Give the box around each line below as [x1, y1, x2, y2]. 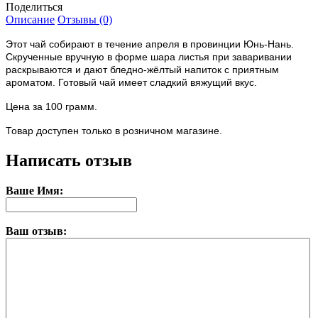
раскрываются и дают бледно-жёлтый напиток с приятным [6, 64, 279, 76]
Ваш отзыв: [6, 225, 67, 238]
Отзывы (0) [57, 13, 112, 26]
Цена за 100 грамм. [6, 101, 100, 113]
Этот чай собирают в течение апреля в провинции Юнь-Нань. [6, 38, 294, 50]
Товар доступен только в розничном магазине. [6, 125, 222, 137]
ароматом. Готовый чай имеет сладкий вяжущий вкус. [6, 77, 257, 89]
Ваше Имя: [6, 185, 63, 197]
